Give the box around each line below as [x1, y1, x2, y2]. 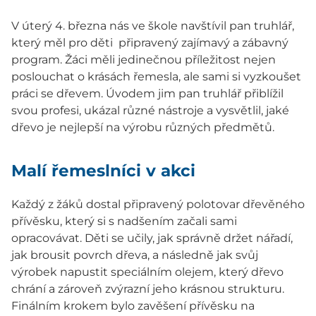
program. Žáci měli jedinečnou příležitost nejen [11, 53, 276, 67]
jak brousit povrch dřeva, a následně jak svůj [11, 248, 258, 262]
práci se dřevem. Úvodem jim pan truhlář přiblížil [11, 87, 284, 101]
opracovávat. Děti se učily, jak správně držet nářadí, [11, 231, 293, 245]
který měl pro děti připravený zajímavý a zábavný [11, 36, 288, 50]
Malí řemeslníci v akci [11, 161, 195, 181]
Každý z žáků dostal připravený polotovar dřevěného [11, 197, 305, 212]
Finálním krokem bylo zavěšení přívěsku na [11, 299, 255, 313]
